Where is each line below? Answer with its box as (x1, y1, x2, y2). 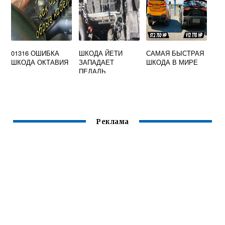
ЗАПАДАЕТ (78, 57, 114, 67)
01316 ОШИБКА (11, 48, 60, 58)
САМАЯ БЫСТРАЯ (146, 48, 204, 58)
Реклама (96, 118, 129, 127)
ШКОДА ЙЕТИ (78, 48, 123, 58)
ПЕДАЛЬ (78, 66, 106, 76)
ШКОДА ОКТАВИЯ (11, 57, 69, 67)
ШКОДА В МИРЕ (146, 57, 198, 67)
